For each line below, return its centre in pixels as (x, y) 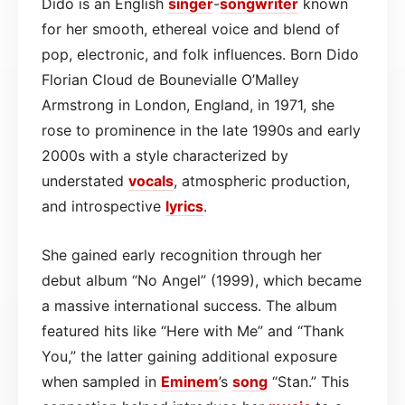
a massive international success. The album (189, 305)
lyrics (184, 206)
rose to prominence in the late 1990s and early (201, 130)
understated (85, 180)
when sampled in (101, 381)
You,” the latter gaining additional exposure (189, 356)
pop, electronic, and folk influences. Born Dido (200, 54)
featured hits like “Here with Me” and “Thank (193, 330)
